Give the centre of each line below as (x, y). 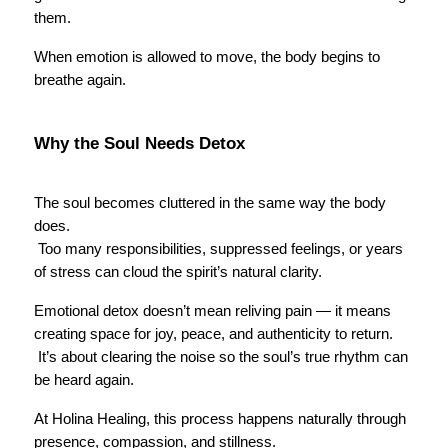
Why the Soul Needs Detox (139, 143)
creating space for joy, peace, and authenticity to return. (213, 334)
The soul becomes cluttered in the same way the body (210, 203)
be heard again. (84, 380)
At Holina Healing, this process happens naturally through (220, 419)
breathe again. (80, 80)
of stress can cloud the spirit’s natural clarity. (178, 272)
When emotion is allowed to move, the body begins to (207, 57)
